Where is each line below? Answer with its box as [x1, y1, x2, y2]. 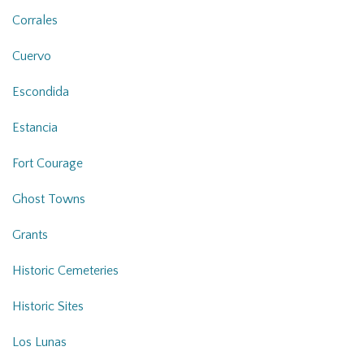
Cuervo [12, 49, 51, 64]
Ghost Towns [12, 192, 85, 207]
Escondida [12, 84, 69, 100]
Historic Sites [12, 299, 84, 314]
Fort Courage [12, 156, 83, 171]
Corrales [12, 13, 58, 28]
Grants [12, 227, 48, 243]
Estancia [12, 120, 58, 136]
